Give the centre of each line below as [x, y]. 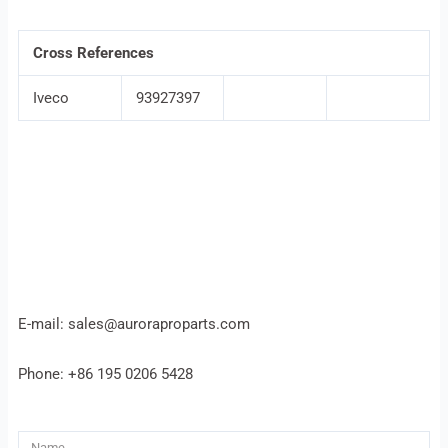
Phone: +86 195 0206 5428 [105, 373]
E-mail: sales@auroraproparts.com [133, 324]
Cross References [94, 53]
